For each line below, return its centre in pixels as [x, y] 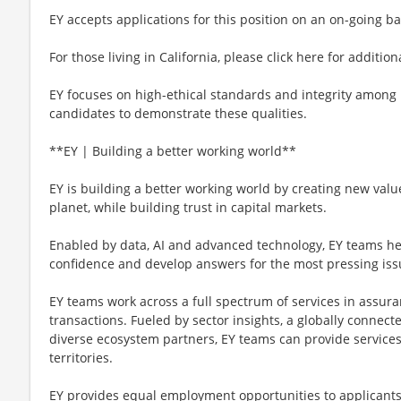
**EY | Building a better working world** [173, 150]
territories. [81, 357]
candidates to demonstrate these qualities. [178, 113]
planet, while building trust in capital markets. [188, 207]
